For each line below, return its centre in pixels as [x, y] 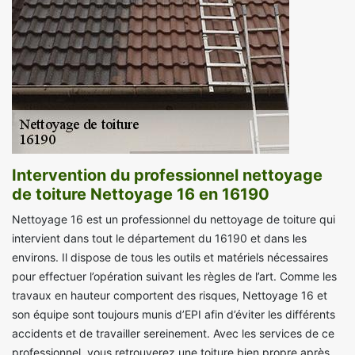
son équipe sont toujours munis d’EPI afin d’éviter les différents [174, 315]
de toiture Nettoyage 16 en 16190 [141, 195]
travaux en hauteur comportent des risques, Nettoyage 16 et [170, 296]
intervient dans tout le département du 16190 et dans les [159, 239]
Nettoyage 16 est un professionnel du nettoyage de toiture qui [174, 219]
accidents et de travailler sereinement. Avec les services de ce [173, 334]
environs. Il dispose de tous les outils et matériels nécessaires [170, 258]
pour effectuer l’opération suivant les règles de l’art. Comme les [174, 277]
